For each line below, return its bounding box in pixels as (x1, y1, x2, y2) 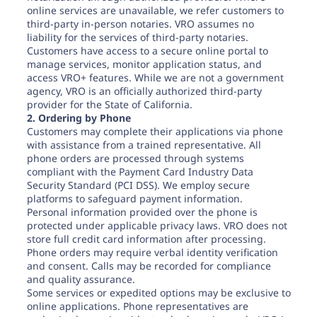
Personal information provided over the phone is (26, 205, 258, 219)
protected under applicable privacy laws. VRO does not (26, 219, 287, 232)
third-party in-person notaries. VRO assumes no (26, 17, 254, 30)
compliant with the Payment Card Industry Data (26, 165, 253, 178)
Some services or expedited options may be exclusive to (26, 286, 291, 299)
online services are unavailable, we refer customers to (26, 4, 284, 17)
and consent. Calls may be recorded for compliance (26, 259, 271, 272)
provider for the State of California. (26, 98, 192, 111)
